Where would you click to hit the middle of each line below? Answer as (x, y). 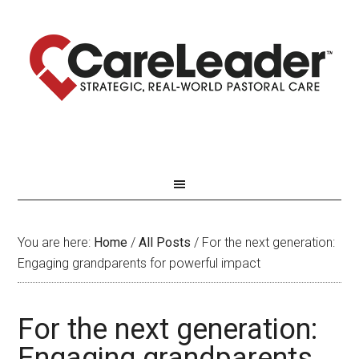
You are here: (56, 242)
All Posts (165, 242)
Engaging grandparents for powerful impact (139, 263)
